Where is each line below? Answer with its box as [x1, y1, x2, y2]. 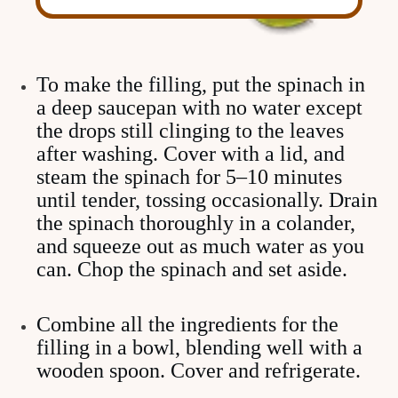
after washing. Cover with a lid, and [36, 142, 345, 165]
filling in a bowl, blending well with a [36, 336, 362, 359]
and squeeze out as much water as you [36, 235, 364, 258]
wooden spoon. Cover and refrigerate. [36, 359, 361, 382]
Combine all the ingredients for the [36, 313, 338, 336]
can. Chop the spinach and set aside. [36, 258, 347, 281]
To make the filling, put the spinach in [36, 73, 365, 96]
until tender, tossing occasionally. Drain [36, 188, 378, 211]
